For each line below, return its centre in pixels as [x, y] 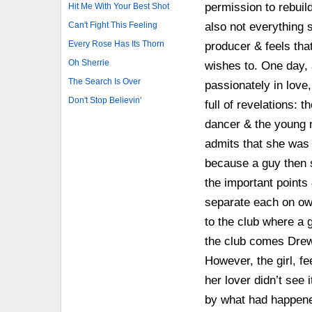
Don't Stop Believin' [105, 100]
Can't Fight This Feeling [113, 25]
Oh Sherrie [89, 62]
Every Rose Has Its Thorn [116, 44]
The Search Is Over [104, 81]
